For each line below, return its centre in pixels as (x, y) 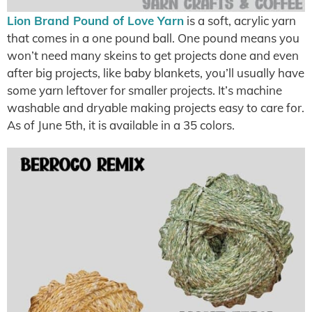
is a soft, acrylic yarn (240, 21)
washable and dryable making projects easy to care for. (156, 108)
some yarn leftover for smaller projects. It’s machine (145, 90)
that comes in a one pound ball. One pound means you (153, 38)
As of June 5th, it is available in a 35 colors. (121, 125)
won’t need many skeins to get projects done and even (153, 55)
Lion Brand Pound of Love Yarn (95, 21)
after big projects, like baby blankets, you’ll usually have (156, 73)
